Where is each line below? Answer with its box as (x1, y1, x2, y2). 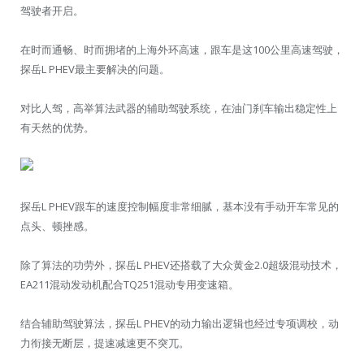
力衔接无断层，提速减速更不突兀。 (20, 335, 189, 350)
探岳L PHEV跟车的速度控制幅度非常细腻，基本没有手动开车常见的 (20, 198, 339, 214)
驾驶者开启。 (20, 3, 84, 19)
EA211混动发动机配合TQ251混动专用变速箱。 (20, 276, 239, 292)
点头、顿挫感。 (20, 218, 94, 233)
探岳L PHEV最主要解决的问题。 (20, 62, 170, 77)
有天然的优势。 (20, 120, 94, 136)
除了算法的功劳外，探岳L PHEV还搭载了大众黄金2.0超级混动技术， (20, 257, 342, 272)
